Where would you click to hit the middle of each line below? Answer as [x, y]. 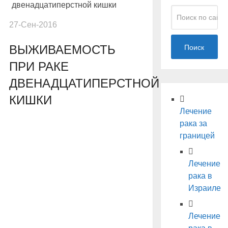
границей [197, 136]
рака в [200, 176]
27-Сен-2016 [33, 25]
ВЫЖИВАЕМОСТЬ [62, 50]
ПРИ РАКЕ [39, 67]
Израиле [204, 188]
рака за [193, 124]
